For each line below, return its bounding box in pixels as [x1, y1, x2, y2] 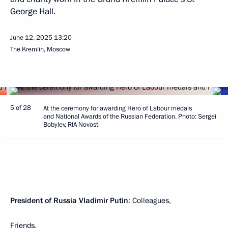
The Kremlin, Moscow [10, 45, 70, 54]
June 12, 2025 [10, 33, 52, 42]
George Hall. [10, 6, 55, 17]
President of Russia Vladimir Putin [10, 195, 128, 206]
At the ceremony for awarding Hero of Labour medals [43, 104, 192, 113]
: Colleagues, [128, 195, 171, 206]
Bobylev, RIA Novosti [43, 120, 100, 129]
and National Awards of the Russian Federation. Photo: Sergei [43, 112, 216, 121]
